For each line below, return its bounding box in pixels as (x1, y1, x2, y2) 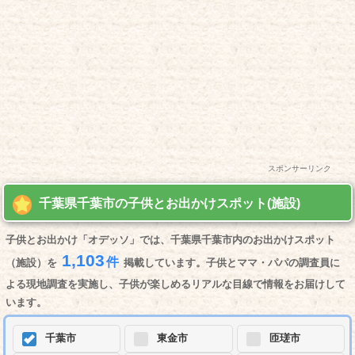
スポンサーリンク (267, 164, 331, 174)
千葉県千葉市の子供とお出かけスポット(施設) (38, 196, 300, 211)
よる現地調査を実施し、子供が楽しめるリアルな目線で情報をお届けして (6, 278, 345, 291)
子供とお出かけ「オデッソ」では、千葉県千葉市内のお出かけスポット (6, 234, 335, 246)
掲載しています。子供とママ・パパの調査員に (124, 257, 341, 269)
